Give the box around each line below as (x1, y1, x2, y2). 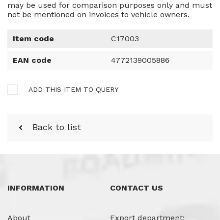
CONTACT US (110, 183, 163, 192)
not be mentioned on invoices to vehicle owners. (7, 9, 190, 19)
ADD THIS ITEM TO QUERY (28, 85, 118, 93)
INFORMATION (7, 183, 64, 192)
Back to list (32, 121, 81, 132)
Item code (13, 33, 54, 43)
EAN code (13, 55, 52, 65)
